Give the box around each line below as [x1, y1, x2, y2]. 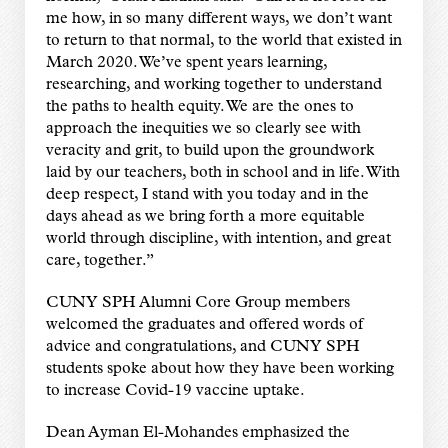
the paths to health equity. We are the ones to [45, 98, 354, 115]
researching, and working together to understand [45, 76, 382, 93]
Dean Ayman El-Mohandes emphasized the [45, 424, 350, 441]
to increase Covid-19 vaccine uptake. [45, 382, 305, 399]
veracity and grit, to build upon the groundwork [45, 142, 374, 159]
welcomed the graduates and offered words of [45, 316, 363, 333]
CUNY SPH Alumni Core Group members [45, 294, 350, 311]
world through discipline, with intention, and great [45, 230, 391, 247]
